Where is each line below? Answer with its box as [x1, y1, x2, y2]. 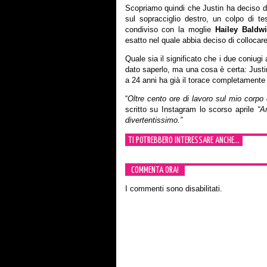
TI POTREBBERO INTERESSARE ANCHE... [128, 136, 240, 145]
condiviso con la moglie [125, 25, 216, 34]
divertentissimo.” [125, 116, 182, 125]
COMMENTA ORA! [131, 166, 179, 175]
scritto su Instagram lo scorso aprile [125, 105, 254, 114]
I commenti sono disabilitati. [125, 184, 222, 193]
